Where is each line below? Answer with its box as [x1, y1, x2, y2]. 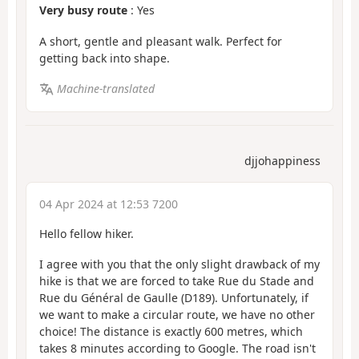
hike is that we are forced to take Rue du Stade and [39, 273, 314, 289]
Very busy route [39, 2, 127, 18]
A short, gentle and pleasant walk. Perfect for [39, 33, 282, 49]
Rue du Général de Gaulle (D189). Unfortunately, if [39, 290, 309, 306]
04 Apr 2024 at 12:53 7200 [39, 196, 178, 212]
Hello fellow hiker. [39, 225, 134, 241]
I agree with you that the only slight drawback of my [39, 256, 320, 272]
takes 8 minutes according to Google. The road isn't [39, 341, 316, 357]
